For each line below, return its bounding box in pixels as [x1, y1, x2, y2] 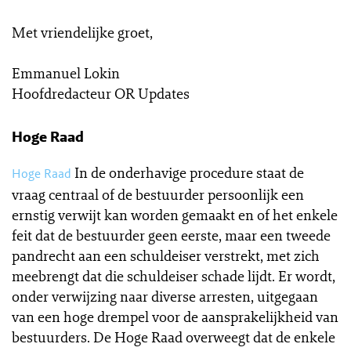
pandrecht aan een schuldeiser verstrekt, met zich [12, 246, 320, 265]
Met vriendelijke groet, [12, 23, 153, 42]
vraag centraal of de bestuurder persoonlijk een [12, 185, 304, 204]
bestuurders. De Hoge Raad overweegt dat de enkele [12, 327, 335, 346]
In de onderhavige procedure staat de [74, 163, 304, 182]
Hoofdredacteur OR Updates [12, 84, 190, 103]
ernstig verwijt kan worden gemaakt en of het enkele [12, 205, 338, 224]
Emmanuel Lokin [12, 63, 120, 82]
